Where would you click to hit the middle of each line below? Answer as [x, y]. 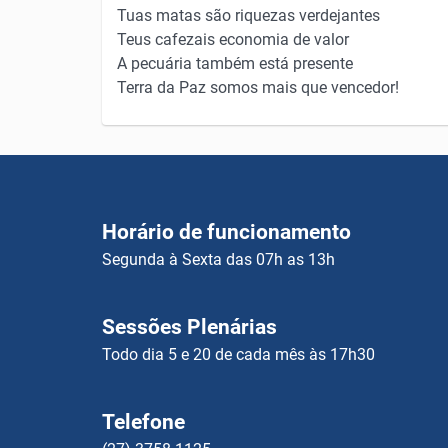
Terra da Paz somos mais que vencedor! [258, 87]
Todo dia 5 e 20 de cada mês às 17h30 [238, 354]
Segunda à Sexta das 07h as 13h [218, 259]
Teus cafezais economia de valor [233, 39]
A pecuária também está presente [235, 63]
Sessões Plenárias [189, 327]
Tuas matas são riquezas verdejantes [248, 15]
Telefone [143, 422]
